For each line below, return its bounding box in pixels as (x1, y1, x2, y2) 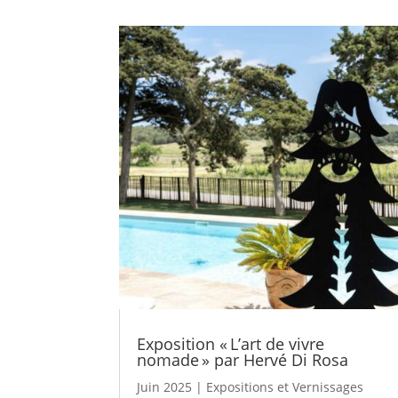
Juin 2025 (137, 378, 193, 395)
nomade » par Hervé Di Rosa (137, 348, 349, 370)
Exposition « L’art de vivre (137, 332, 325, 354)
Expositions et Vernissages (206, 378, 364, 395)
